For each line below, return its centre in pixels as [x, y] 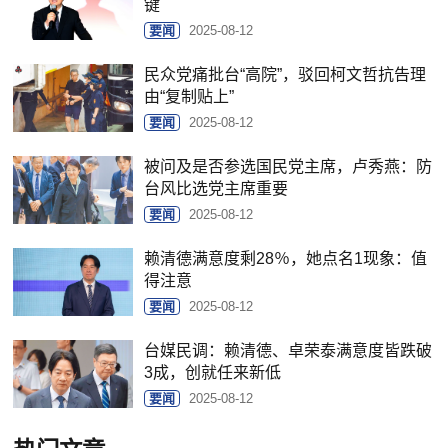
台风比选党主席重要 [216, 189]
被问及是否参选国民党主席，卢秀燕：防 [288, 167]
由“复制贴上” [189, 97]
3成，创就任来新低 [213, 373]
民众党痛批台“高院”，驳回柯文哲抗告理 [285, 75]
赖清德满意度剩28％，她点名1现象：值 [286, 259]
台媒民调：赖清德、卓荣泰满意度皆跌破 [288, 351]
